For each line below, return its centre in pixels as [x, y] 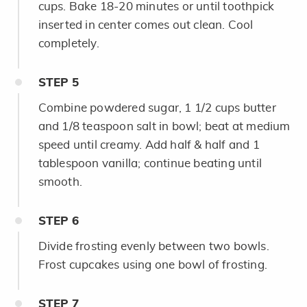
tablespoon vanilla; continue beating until [150, 163]
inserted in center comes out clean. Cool [146, 25]
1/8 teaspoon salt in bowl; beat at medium [176, 126]
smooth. [60, 182]
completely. [69, 43]
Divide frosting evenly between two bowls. [153, 246]
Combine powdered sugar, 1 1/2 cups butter [157, 108]
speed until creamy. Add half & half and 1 [149, 145]
